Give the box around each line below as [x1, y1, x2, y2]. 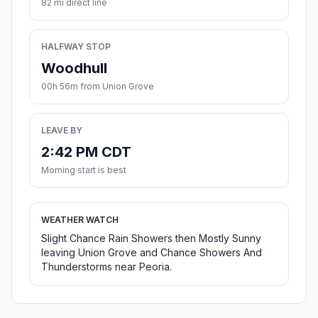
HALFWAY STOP [41, 41, 111, 53]
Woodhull [41, 60, 107, 77]
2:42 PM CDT [41, 143, 131, 161]
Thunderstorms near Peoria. [41, 261, 172, 273]
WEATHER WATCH [41, 214, 119, 226]
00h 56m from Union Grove [41, 81, 154, 92]
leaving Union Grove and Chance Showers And [41, 246, 262, 259]
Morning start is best [41, 165, 126, 176]
